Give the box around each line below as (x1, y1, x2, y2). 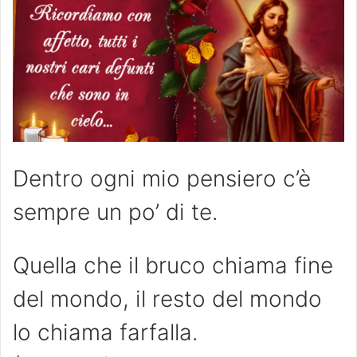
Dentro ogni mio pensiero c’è (13, 164, 311, 192)
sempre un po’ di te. (13, 198, 218, 226)
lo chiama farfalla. (13, 318, 198, 346)
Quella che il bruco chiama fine (13, 251, 333, 279)
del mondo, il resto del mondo (13, 284, 322, 312)
